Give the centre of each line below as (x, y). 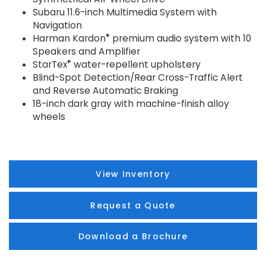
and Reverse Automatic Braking (105, 91)
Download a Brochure (133, 237)
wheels (49, 117)
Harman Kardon (69, 39)
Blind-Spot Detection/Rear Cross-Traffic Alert (138, 78)
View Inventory (133, 174)
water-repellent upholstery (136, 65)
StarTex (50, 65)
